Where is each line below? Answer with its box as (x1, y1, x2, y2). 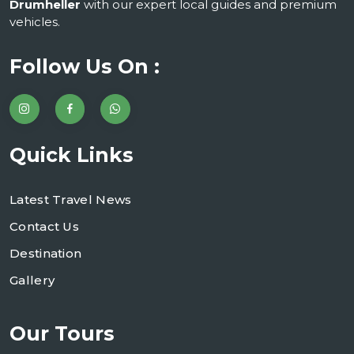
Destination (9, 245, 82, 261)
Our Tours (9, 321, 115, 345)
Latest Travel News (9, 191, 132, 207)
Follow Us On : (9, 55, 160, 78)
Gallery (9, 272, 55, 288)
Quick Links (9, 142, 134, 167)
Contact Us (9, 218, 79, 234)
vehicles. (9, 14, 60, 29)
